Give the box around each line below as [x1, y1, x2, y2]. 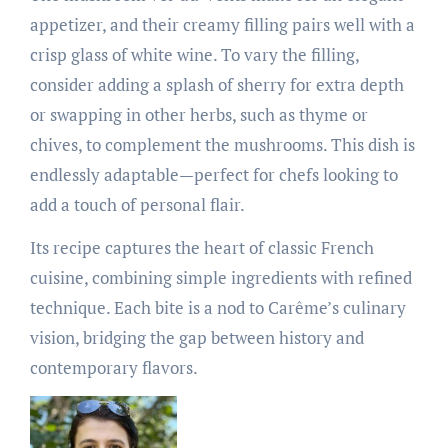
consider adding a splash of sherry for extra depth [29, 73, 404, 97]
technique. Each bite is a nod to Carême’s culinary [29, 296, 406, 320]
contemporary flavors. [29, 356, 198, 380]
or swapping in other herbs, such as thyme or [29, 103, 368, 127]
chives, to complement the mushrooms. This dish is [29, 133, 415, 157]
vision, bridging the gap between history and [29, 326, 364, 350]
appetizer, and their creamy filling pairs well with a [29, 13, 415, 37]
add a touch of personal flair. [29, 193, 245, 217]
